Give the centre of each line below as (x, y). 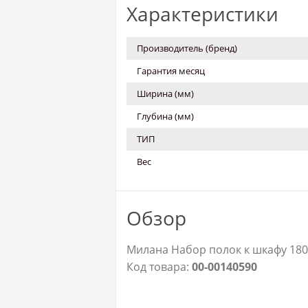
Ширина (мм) (165, 93)
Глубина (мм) (165, 116)
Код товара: (159, 267)
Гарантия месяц (171, 71)
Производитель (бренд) (187, 48)
